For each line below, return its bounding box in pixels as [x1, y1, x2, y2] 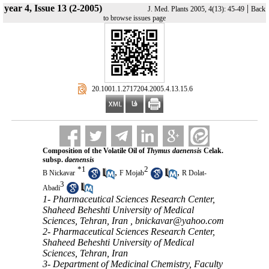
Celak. [201, 147, 223, 155]
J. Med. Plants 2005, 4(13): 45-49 [147, 5, 244, 13]
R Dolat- [181, 169, 207, 178]
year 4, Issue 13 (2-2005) [4, 3, 102, 13]
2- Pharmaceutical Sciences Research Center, [42, 226, 215, 237]
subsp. [42, 156, 65, 164]
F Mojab [119, 169, 144, 178]
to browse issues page [103, 14, 166, 22]
